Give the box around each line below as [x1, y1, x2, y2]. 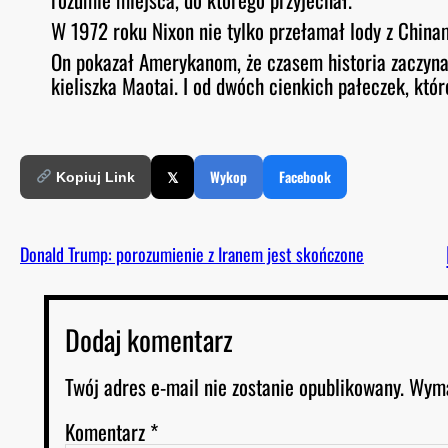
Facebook [278, 165, 331, 187]
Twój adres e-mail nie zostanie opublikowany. [65, 370, 404, 402]
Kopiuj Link [51, 168, 135, 185]
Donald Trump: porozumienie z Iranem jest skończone [20, 240, 364, 267]
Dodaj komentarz [65, 318, 233, 360]
